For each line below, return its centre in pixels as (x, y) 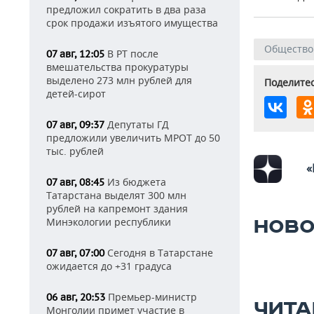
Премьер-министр (151, 297)
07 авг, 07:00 (75, 253)
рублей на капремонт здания (117, 209)
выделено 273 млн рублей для (119, 80)
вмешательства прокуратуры (117, 67)
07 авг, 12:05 (75, 54)
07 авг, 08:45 (75, 182)
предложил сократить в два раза (126, 9)
